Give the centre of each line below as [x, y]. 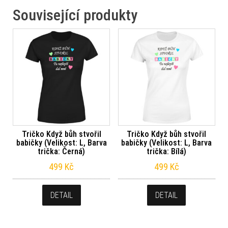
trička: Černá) [62, 151]
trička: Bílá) [167, 151]
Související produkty [75, 15]
